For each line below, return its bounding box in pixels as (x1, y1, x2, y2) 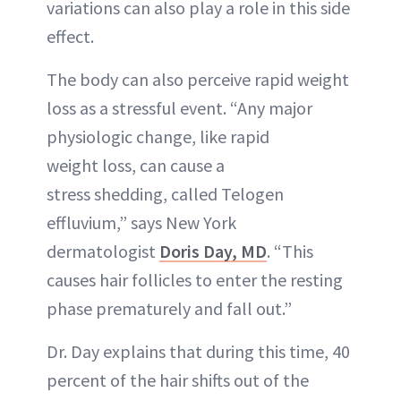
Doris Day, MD (159, 240, 267, 263)
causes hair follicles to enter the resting (47, 269, 343, 292)
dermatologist (47, 240, 159, 263)
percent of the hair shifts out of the (47, 369, 309, 392)
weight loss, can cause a (47, 154, 225, 177)
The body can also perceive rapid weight (47, 68, 349, 91)
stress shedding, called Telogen (47, 183, 284, 206)
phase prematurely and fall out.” (47, 297, 292, 320)
